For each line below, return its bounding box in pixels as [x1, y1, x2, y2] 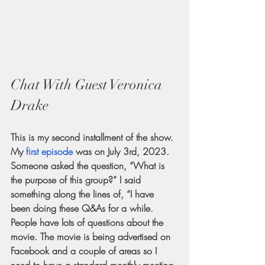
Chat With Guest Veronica [11, 75, 166, 93]
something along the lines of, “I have [11, 187, 157, 201]
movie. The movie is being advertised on [11, 230, 173, 243]
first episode [26, 144, 73, 158]
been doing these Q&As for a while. [11, 201, 156, 215]
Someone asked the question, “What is [11, 159, 167, 172]
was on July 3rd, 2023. [73, 144, 172, 158]
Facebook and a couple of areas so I [11, 244, 160, 257]
